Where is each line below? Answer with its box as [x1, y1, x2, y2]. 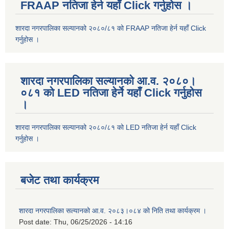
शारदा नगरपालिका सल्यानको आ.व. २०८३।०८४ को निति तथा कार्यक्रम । [19, 207, 207, 215]
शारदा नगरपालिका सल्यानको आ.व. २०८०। [20, 75, 196, 88]
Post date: [19, 218, 54, 226]
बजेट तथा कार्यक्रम [20, 174, 99, 187]
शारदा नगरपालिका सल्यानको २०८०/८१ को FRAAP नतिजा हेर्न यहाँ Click [15, 24, 206, 33]
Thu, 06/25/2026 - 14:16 [54, 218, 132, 226]
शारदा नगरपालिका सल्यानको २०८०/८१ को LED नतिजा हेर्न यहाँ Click [15, 123, 196, 132]
